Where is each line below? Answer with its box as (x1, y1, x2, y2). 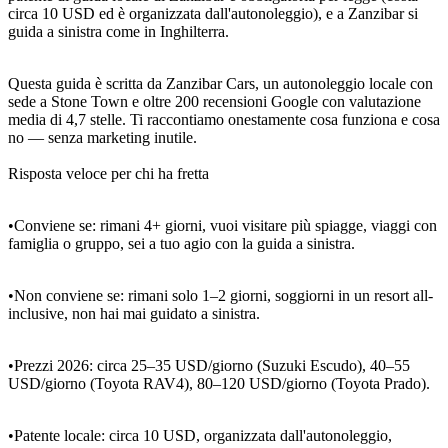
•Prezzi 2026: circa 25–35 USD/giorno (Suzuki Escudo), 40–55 (8, 356, 410, 374)
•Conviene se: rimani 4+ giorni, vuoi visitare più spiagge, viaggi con (8, 216, 437, 234)
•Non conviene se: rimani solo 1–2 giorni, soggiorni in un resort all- (8, 286, 433, 304)
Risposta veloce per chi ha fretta (8, 164, 209, 182)
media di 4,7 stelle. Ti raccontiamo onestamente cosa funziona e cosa (8, 110, 440, 128)
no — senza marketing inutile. (8, 128, 197, 146)
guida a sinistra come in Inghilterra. (8, 22, 229, 40)
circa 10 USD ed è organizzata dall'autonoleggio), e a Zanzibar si (8, 4, 418, 22)
